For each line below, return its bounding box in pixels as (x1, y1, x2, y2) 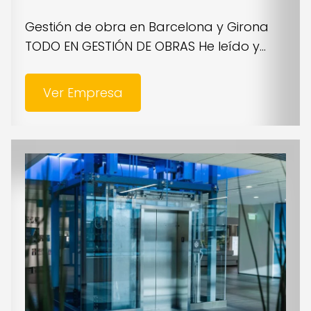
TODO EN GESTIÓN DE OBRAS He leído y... (25, 37, 266, 56)
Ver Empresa (42, 84, 123, 102)
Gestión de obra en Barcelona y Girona (25, 18, 269, 36)
